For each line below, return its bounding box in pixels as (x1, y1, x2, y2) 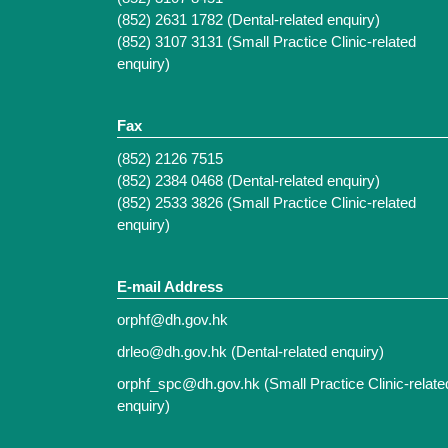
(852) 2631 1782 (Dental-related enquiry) (117, 11, 380, 29)
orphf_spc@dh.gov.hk (117, 375, 260, 393)
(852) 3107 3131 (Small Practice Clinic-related (117, 33, 416, 51)
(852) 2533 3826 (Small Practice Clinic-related (117, 194, 416, 212)
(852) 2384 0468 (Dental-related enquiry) (117, 172, 380, 190)
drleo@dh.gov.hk (117, 343, 227, 361)
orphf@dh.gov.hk (117, 311, 228, 329)
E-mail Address (117, 278, 223, 296)
